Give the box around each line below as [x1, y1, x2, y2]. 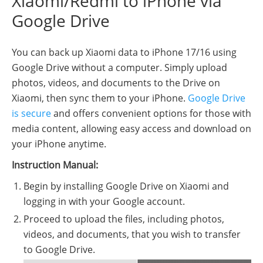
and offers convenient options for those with [51, 106, 251, 120]
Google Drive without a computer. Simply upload [12, 60, 227, 74]
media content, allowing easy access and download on [12, 122, 251, 135]
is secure [12, 106, 51, 120]
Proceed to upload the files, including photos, [23, 212, 224, 225]
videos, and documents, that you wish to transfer [23, 227, 241, 241]
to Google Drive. [23, 242, 95, 256]
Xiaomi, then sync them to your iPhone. [12, 91, 188, 104]
